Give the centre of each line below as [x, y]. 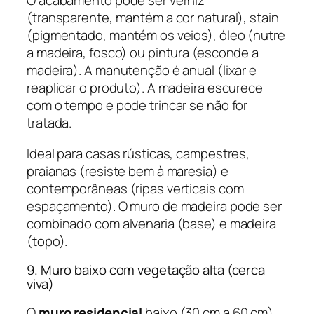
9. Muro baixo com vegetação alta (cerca [146, 270]
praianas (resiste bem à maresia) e [128, 171]
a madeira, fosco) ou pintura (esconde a [143, 53]
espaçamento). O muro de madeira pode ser [154, 206]
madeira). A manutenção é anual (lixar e [142, 70]
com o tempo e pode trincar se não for [137, 105]
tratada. [49, 123]
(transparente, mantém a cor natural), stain [153, 18]
